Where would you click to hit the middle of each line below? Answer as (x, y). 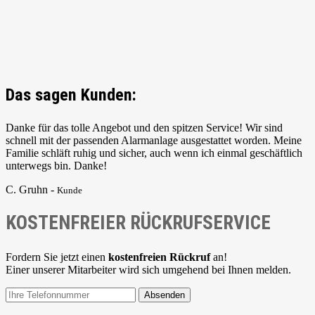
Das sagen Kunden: (71, 95)
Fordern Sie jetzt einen (57, 257)
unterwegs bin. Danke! (56, 165)
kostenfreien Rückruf (159, 257)
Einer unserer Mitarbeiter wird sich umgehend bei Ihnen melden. (148, 270)
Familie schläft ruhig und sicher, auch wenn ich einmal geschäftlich (154, 153)
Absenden (165, 295)
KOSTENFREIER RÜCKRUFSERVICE (138, 223)
